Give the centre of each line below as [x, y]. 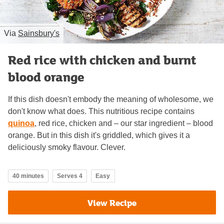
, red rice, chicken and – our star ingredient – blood [124, 123]
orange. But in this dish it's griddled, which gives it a [99, 135]
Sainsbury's [39, 33]
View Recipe [112, 202]
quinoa [21, 123]
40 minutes [28, 176]
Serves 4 [70, 176]
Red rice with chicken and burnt [102, 60]
